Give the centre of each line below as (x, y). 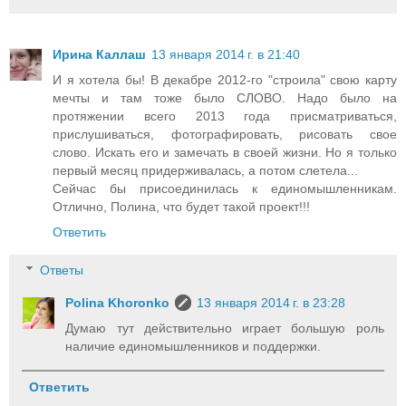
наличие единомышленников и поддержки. (193, 346)
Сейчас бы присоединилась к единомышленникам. (225, 189)
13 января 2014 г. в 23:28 (271, 302)
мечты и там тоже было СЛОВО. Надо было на (225, 98)
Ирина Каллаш (99, 55)
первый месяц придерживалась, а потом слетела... (205, 171)
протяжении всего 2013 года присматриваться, (225, 116)
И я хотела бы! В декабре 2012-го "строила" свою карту (225, 80)
